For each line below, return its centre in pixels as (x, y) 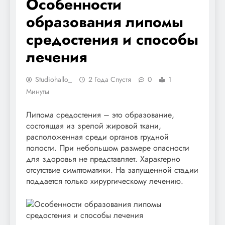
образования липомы (105, 22)
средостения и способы (112, 39)
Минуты (38, 91)
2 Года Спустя (110, 79)
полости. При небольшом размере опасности (108, 148)
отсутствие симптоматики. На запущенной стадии (112, 170)
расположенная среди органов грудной (97, 137)
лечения (57, 57)
